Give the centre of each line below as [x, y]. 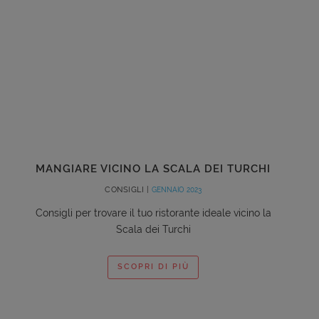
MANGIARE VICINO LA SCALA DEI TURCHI [153, 168]
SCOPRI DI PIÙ [153, 267]
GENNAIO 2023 [176, 189]
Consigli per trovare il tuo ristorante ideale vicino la [153, 213]
